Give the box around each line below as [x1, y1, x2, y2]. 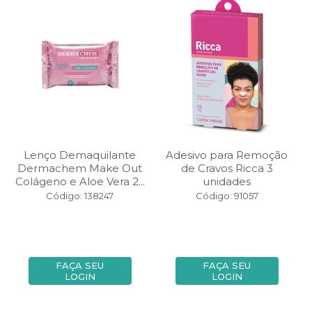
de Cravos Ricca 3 [180, 162, 273, 175]
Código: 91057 [195, 190, 258, 201]
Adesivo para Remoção [166, 148, 288, 162]
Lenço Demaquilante [24, 148, 136, 162]
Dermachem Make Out [17, 162, 142, 175]
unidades [203, 175, 251, 188]
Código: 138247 [46, 190, 114, 201]
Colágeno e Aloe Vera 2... [15, 175, 145, 188]
